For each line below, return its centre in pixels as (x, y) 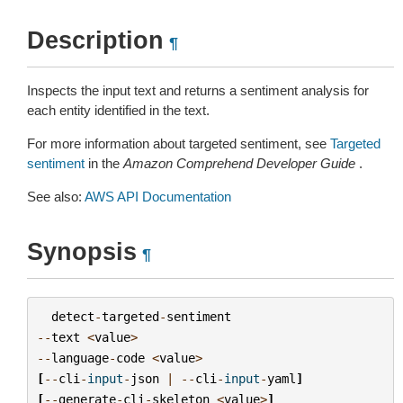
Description (95, 40)
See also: (56, 197)
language (80, 358)
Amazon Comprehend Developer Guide (239, 163)
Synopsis (82, 252)
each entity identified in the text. (118, 110)
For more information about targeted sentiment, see (179, 143)
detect (72, 316)
